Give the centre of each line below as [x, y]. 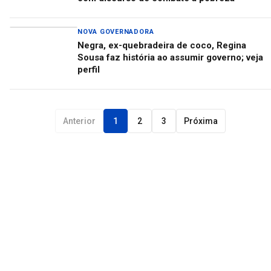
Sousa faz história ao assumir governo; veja [170, 57]
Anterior [79, 121]
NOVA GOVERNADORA [116, 32]
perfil [89, 70]
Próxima [201, 121]
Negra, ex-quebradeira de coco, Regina [162, 45]
